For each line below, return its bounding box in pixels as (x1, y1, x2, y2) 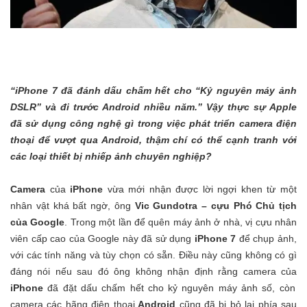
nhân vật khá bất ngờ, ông (10, 199, 135, 211)
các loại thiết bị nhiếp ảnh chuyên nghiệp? (10, 150, 212, 162)
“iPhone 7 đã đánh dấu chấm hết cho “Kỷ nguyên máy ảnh (10, 84, 297, 96)
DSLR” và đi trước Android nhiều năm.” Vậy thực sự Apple (10, 101, 297, 112)
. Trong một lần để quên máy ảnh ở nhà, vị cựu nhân (64, 216, 297, 228)
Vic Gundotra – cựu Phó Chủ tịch (134, 199, 297, 211)
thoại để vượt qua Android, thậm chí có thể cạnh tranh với (10, 134, 297, 145)
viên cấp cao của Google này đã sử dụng (10, 232, 195, 244)
